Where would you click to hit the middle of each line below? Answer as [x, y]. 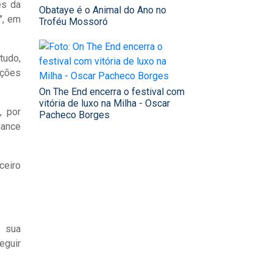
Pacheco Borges [74, 115]
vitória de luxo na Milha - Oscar [105, 104]
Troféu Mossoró [73, 22]
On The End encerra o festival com [112, 92]
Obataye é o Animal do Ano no [103, 10]
